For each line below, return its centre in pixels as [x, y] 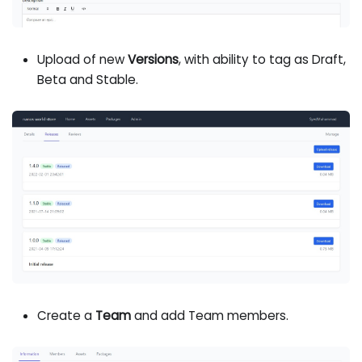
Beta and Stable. [87, 79]
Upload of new [82, 59]
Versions [153, 59]
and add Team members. [209, 315]
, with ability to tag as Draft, [262, 59]
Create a [66, 315]
